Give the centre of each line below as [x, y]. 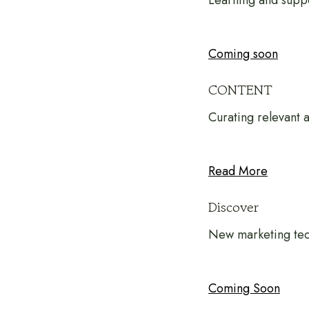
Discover [233, 208]
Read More [238, 171]
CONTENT [240, 90]
